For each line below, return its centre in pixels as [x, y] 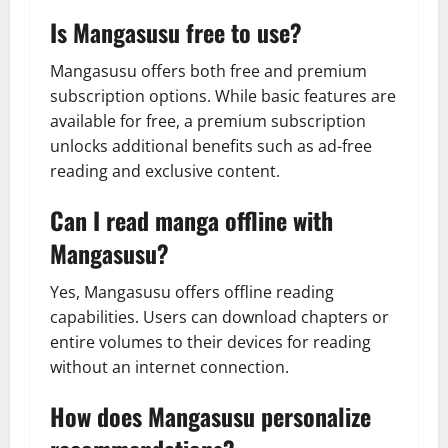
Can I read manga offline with [191, 219]
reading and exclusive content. [165, 170]
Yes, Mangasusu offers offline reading [192, 291]
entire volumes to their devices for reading [210, 341]
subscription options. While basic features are [223, 95]
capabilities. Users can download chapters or [219, 316]
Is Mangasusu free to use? [176, 31]
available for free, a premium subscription [208, 120]
